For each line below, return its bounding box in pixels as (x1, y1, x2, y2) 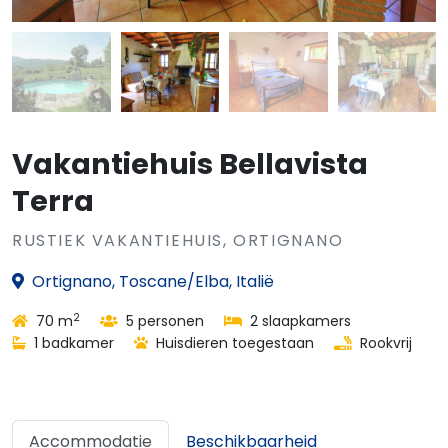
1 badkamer (30, 333, 114, 353)
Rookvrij (356, 333, 412, 353)
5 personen (122, 311, 204, 331)
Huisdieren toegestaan (152, 333, 314, 353)
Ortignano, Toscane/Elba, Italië (32, 270, 274, 293)
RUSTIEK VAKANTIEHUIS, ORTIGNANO (12, 229, 344, 252)
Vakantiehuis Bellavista (12, 144, 368, 184)
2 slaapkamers (246, 311, 351, 331)
